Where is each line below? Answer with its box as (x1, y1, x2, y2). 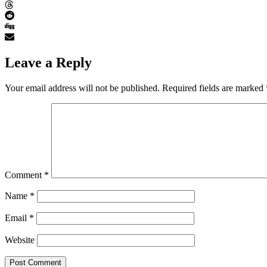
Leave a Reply (5, 54, 92, 70)
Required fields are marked (162, 82, 266, 93)
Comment (5, 169, 44, 180)
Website (5, 234, 35, 245)
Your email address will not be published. (5, 82, 160, 93)
